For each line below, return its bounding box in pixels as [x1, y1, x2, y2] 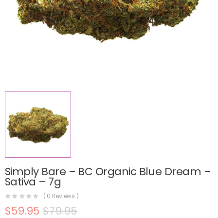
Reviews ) [51, 192, 79, 200]
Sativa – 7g [5, 174, 61, 189]
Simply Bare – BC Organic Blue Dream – [5, 163, 211, 179]
